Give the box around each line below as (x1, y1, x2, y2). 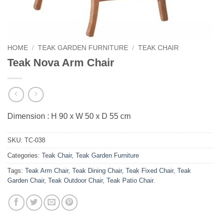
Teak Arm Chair (25, 167, 68, 175)
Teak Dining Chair (72, 167, 122, 175)
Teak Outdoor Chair (48, 177, 103, 185)
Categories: (7, 152, 42, 160)
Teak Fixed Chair (126, 167, 173, 175)
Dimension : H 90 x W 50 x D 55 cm (7, 112, 131, 121)
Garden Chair (7, 177, 44, 185)
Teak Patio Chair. (107, 177, 155, 185)
